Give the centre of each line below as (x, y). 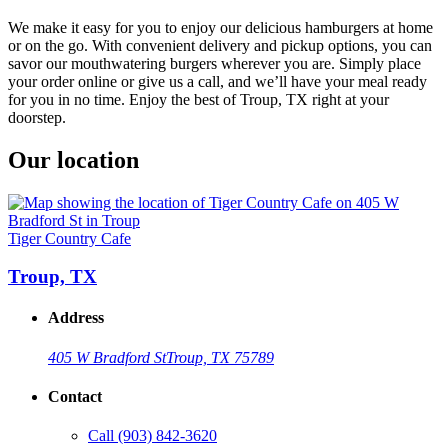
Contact (75, 397)
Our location (73, 159)
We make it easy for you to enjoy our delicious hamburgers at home (220, 27)
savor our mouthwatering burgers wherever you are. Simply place (214, 63)
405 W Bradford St (107, 357)
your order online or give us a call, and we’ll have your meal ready (217, 81)
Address (76, 318)
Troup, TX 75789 (220, 357)
